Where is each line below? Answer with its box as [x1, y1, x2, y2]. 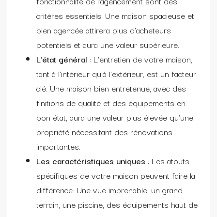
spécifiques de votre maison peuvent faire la [36, 168, 195, 182]
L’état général [36, 52, 87, 65]
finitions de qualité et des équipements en [36, 95, 186, 109]
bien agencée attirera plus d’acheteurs [36, 23, 171, 36]
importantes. [36, 139, 80, 153]
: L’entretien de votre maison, [87, 52, 192, 65]
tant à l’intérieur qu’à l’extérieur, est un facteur [36, 66, 196, 80]
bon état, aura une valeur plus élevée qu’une [36, 110, 193, 124]
